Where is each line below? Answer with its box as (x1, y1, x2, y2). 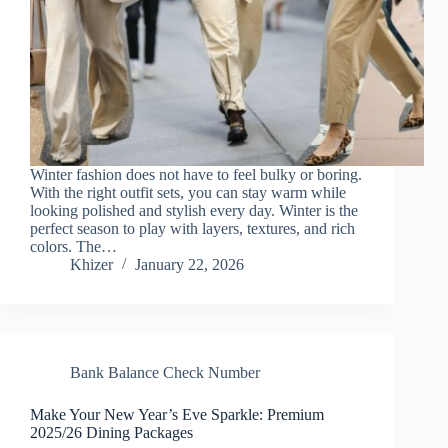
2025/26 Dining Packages (30, 424, 193, 442)
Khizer (70, 256, 113, 274)
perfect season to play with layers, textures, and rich (30, 220, 355, 238)
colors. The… (30, 238, 117, 256)
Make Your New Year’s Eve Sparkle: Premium (30, 406, 324, 424)
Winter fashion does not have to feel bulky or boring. (30, 166, 362, 184)
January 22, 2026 (135, 256, 244, 274)
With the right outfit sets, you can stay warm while (30, 184, 346, 202)
